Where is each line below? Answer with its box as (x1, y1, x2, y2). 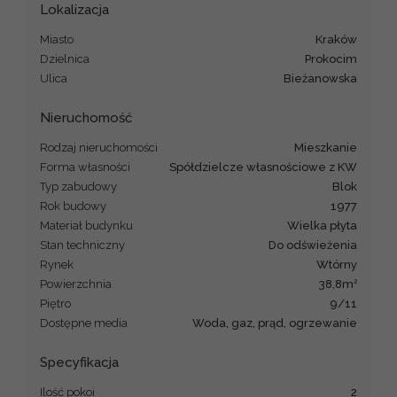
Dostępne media (40, 315, 128, 330)
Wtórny (329, 257, 357, 271)
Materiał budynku (40, 218, 133, 232)
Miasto (40, 32, 74, 46)
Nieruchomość (40, 109, 132, 126)
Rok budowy (40, 198, 106, 213)
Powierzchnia (40, 276, 112, 291)
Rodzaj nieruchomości (40, 140, 158, 154)
